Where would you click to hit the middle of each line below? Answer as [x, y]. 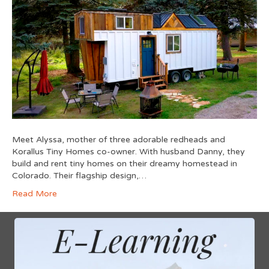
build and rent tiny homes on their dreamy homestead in [125, 163]
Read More [35, 193]
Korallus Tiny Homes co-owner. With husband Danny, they [128, 151]
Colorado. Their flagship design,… [79, 175]
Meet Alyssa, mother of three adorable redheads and [119, 139]
